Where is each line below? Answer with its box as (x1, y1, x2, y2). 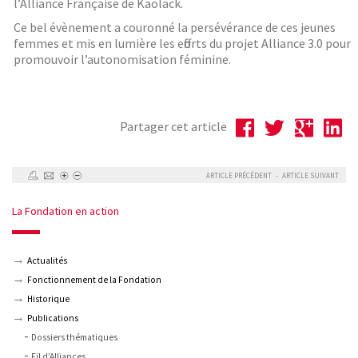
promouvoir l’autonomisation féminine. (14, 51, 231, 68)
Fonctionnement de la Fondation (27, 274, 161, 286)
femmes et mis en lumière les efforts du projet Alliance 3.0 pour (14, 35, 351, 52)
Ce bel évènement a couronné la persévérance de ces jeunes (14, 19, 336, 36)
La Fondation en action (12, 204, 119, 219)
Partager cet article (120, 118, 232, 135)
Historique (27, 293, 70, 305)
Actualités (27, 255, 67, 267)
